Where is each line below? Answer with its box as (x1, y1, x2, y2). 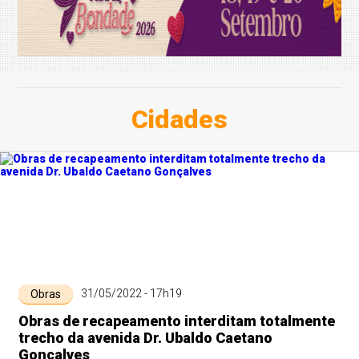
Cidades (131, 104, 228, 135)
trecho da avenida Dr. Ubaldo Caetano (18, 329, 272, 346)
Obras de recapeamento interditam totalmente (18, 313, 335, 329)
